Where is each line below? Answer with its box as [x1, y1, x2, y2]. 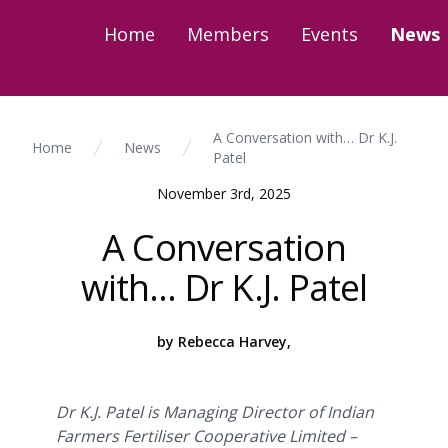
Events [301, 22, 358, 46]
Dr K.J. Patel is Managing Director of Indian [56, 401, 374, 423]
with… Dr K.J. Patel [80, 263, 368, 312]
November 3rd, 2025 [157, 184, 291, 203]
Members [187, 22, 269, 46]
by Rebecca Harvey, [157, 332, 291, 351]
